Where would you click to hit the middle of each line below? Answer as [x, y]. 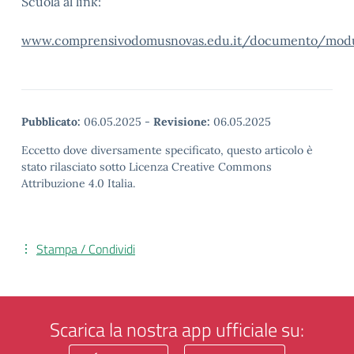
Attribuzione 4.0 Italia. [78, 183]
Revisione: [182, 122]
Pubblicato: [51, 122]
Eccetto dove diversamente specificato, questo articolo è [167, 150]
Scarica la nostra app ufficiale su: [177, 330]
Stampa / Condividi [86, 249]
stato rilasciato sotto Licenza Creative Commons [147, 167]
